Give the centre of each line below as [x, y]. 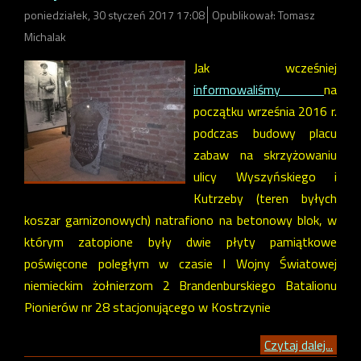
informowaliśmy [259, 90]
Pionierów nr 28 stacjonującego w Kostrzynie [147, 307]
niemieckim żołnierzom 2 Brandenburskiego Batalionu [180, 286]
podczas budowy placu [265, 133]
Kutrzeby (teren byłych [265, 199]
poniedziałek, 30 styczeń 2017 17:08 [116, 15]
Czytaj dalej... [299, 345]
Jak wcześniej [265, 68]
